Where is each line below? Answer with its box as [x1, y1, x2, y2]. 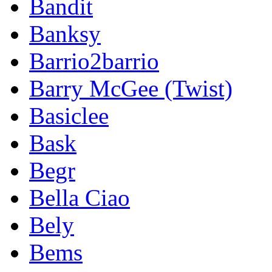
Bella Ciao [29, 184, 130, 211]
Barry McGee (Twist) [29, 75, 233, 101]
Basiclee [29, 102, 109, 129]
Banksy [29, 20, 101, 47]
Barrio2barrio [29, 47, 159, 74]
